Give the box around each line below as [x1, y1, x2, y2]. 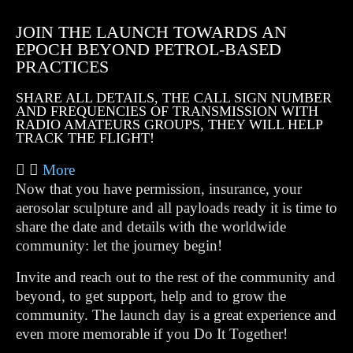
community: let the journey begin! [16, 237, 222, 254]
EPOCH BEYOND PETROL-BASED [16, 39, 281, 59]
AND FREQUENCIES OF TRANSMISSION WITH [16, 103, 318, 119]
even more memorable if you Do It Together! [16, 325, 288, 342]
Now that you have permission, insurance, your [16, 180, 302, 197]
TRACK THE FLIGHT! [16, 130, 154, 146]
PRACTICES [16, 57, 109, 76]
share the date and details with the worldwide [16, 218, 286, 235]
